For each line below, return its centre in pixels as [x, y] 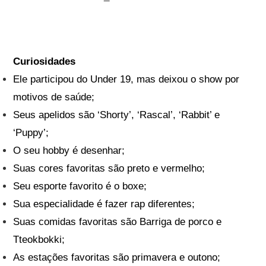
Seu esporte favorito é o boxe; [80, 186]
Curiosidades [45, 62]
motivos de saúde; [54, 97]
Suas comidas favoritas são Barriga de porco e [118, 222]
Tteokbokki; [39, 240]
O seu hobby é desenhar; [69, 151]
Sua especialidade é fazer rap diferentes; [104, 204]
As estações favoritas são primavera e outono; [117, 258]
